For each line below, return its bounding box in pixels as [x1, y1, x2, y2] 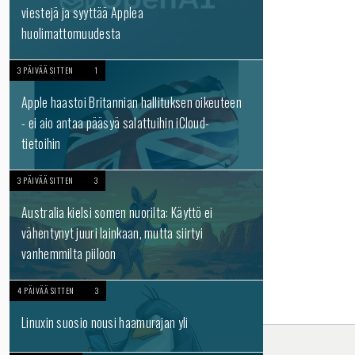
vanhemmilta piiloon [21, 244, 116, 263]
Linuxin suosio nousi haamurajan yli [21, 313, 189, 332]
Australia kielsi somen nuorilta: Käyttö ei [21, 203, 213, 222]
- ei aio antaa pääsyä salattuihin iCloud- [21, 113, 210, 132]
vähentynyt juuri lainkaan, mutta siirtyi [21, 223, 204, 242]
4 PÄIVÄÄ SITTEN [17, 284, 74, 296]
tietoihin [21, 134, 61, 153]
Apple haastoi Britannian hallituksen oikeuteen [21, 93, 242, 112]
